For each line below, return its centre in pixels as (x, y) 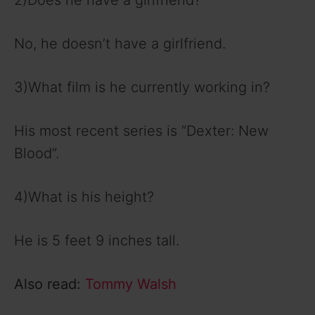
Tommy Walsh (131, 284)
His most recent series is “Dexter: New (141, 131)
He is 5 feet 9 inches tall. (97, 241)
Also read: (50, 284)
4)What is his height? (84, 197)
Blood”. (37, 154)
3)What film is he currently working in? (142, 88)
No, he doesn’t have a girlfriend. (120, 44)
